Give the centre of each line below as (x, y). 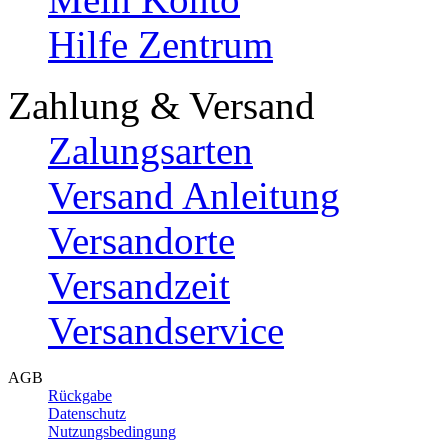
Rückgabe (80, 395)
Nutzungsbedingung (112, 431)
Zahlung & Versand (161, 105)
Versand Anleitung (194, 195)
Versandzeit (139, 285)
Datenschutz (87, 413)
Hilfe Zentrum (160, 44)
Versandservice (166, 330)
